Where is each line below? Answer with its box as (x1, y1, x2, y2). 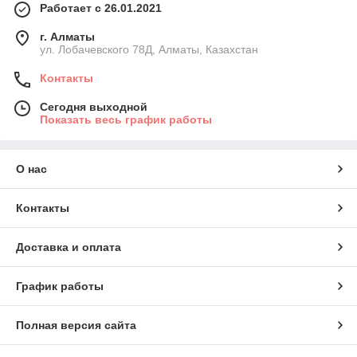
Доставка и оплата (16, 241, 121, 254)
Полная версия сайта (16, 319, 136, 332)
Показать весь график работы (40, 113, 212, 127)
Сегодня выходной (40, 100, 147, 114)
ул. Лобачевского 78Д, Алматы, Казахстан (40, 43, 258, 57)
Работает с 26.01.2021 (40, 2, 162, 15)
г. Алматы (40, 30, 95, 44)
